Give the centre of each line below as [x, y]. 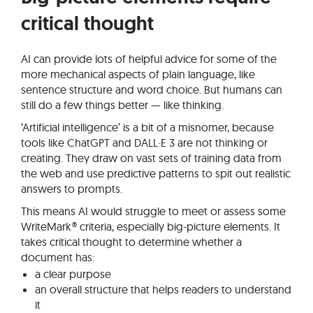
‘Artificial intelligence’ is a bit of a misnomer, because [147, 127]
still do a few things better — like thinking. [122, 104]
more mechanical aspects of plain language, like [138, 74]
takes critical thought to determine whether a [131, 241]
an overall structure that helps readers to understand [163, 289]
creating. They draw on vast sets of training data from [151, 158]
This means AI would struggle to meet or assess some [153, 211]
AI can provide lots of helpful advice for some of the [149, 58]
